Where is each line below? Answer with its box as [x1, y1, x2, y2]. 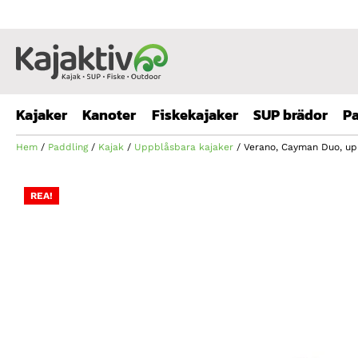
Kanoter [82, 104, 136, 125]
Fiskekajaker [152, 104, 238, 125]
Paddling [48, 141, 88, 153]
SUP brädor [253, 104, 328, 125]
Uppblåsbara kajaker [134, 141, 233, 153]
